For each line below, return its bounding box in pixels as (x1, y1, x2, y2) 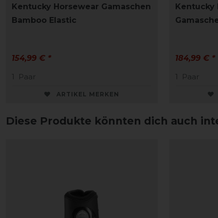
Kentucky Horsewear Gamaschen (12, 2, 151, 12)
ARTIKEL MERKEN (56, 91, 119, 98)
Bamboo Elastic (12, 16, 76, 25)
